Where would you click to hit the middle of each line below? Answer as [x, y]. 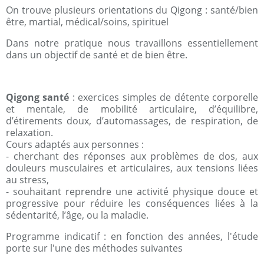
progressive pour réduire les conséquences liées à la [132, 203]
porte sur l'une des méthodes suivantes [95, 248]
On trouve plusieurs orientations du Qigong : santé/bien [132, 10]
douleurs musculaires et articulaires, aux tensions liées [132, 168]
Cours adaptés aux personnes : [75, 144]
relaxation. [29, 133]
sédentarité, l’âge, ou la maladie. [77, 215]
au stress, [27, 180]
